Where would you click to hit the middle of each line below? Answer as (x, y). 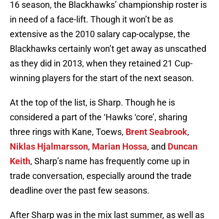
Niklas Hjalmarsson (49, 147)
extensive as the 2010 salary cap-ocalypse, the (100, 34)
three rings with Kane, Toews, (68, 132)
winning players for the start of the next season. (102, 78)
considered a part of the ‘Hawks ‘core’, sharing (99, 117)
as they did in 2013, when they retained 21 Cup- (101, 64)
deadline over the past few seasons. (80, 191)
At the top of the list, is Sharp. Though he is (92, 103)
